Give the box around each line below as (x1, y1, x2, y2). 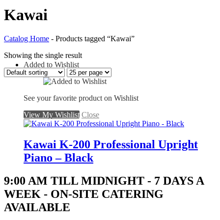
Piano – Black (24, 151, 93, 165)
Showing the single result (4, 51, 82, 60)
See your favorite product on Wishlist (24, 94, 138, 103)
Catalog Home (4, 34, 49, 43)
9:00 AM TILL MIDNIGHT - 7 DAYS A (4, 174, 204, 188)
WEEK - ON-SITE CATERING (4, 188, 164, 201)
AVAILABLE (4, 201, 70, 214)
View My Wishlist (24, 110, 80, 119)
